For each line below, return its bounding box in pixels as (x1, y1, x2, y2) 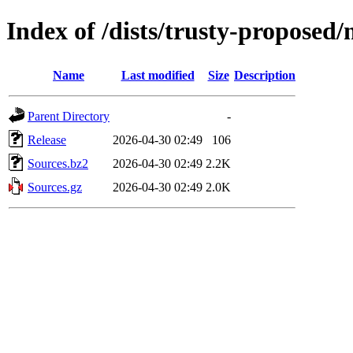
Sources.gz (28, 180, 82, 194)
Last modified (121, 68, 195, 82)
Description (234, 68, 295, 82)
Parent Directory (28, 109, 110, 123)
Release (28, 132, 66, 147)
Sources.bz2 (28, 156, 88, 170)
